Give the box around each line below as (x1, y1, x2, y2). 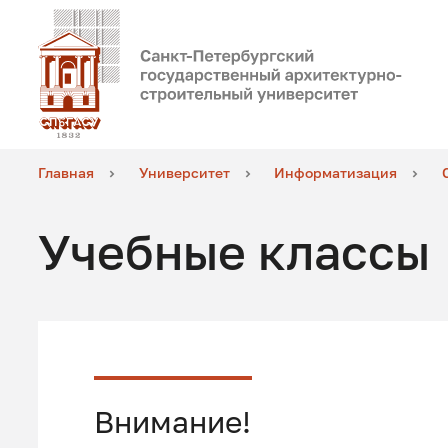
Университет (138, 164, 230, 182)
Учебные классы (38, 223, 431, 281)
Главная (38, 164, 95, 182)
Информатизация (274, 164, 398, 182)
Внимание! (93, 403, 251, 440)
